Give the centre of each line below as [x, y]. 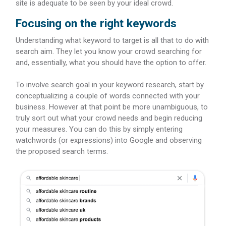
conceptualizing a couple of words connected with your [108, 96]
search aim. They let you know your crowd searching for [109, 51]
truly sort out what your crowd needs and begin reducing [109, 118]
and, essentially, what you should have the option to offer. [111, 63]
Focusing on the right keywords [96, 24]
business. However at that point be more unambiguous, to [112, 107]
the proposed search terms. [62, 151]
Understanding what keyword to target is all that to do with [112, 40]
